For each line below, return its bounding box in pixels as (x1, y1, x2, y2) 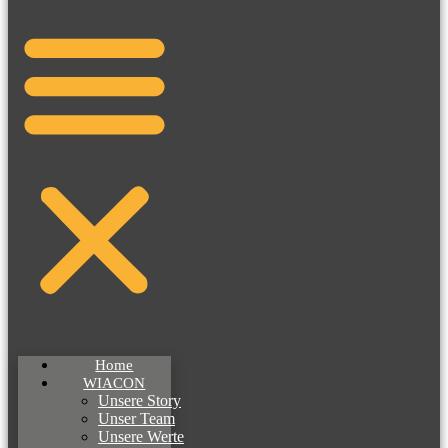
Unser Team (98, 409, 175, 427)
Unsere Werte (98, 427, 184, 445)
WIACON (83, 374, 146, 391)
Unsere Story (98, 391, 181, 409)
